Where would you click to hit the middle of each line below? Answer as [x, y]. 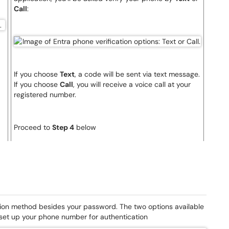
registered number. [45, 95]
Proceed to [33, 127]
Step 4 [63, 127]
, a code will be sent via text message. [137, 74]
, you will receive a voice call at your [132, 84]
